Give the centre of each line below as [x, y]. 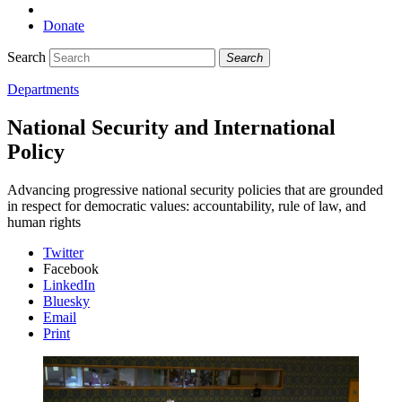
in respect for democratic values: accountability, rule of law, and [187, 205]
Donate [64, 25]
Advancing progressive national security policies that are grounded [195, 189]
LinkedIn [69, 284]
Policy [36, 151]
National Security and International [171, 127]
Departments [43, 89]
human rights [44, 222]
